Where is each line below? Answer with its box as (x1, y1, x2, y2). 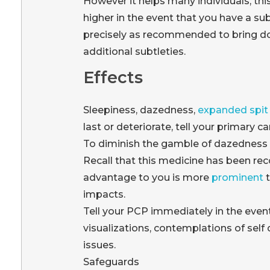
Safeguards (83, 256, 139, 268)
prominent (211, 172, 263, 184)
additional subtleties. (83, 45, 186, 57)
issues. (83, 239, 116, 251)
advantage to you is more (83, 172, 212, 184)
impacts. (83, 189, 125, 201)
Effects (83, 67, 143, 87)
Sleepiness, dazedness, (83, 104, 198, 116)
